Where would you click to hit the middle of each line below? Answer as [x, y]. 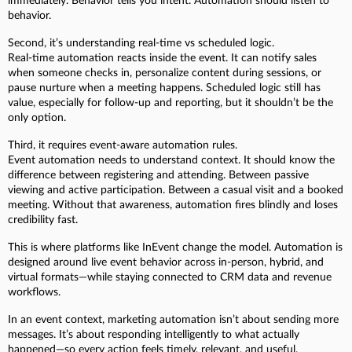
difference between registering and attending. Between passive [158, 175]
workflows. [34, 292]
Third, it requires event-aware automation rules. [123, 145]
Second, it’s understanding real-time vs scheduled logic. [141, 43]
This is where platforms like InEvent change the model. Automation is [175, 247]
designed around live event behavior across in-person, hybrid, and [166, 262]
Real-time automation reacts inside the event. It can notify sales [162, 58]
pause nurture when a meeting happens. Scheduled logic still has [164, 88]
